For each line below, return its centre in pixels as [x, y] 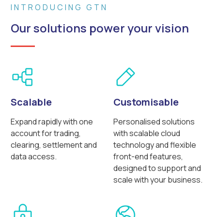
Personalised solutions [154, 121]
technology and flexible [155, 145]
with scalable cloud [147, 133]
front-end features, [148, 156]
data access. [34, 156]
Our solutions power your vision [100, 28]
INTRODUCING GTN [60, 7]
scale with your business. [158, 179]
